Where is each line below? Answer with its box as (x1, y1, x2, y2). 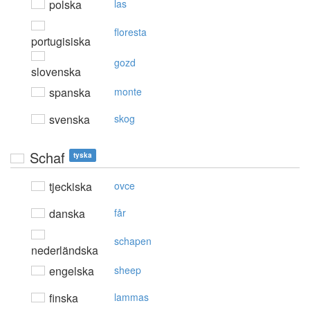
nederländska (31, 242, 98, 259)
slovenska (31, 64, 81, 80)
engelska (46, 263, 94, 280)
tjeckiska (46, 179, 92, 195)
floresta (114, 25, 147, 39)
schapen (114, 234, 152, 248)
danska (46, 206, 85, 222)
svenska (46, 111, 90, 128)
